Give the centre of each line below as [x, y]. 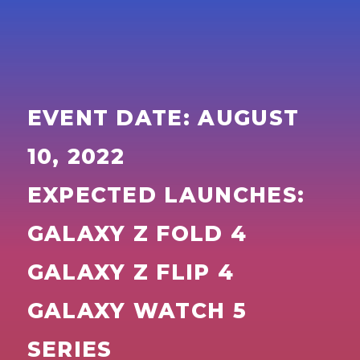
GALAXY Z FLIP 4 [131, 273]
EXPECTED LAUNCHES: [166, 196]
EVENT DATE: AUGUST [163, 119]
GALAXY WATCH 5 [137, 311]
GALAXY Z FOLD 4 [137, 234]
